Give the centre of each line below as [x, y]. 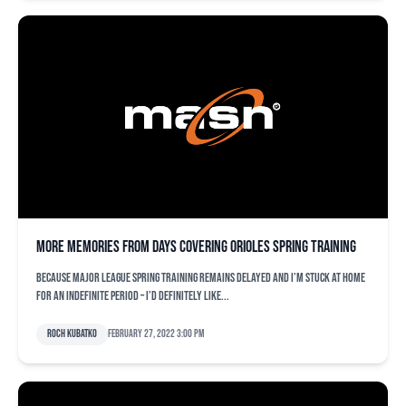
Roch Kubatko [72, 334]
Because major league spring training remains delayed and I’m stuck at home [201, 278]
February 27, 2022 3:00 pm [156, 334]
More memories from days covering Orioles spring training [196, 247]
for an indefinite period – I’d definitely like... [133, 296]
